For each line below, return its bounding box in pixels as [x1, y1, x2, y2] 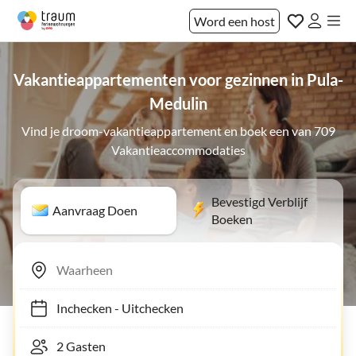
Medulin [149, 94, 207, 113]
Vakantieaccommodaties [110, 142, 246, 157]
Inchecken [48, 300, 104, 315]
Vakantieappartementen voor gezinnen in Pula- [13, 70, 343, 89]
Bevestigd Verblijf [211, 194, 308, 209]
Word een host [194, 13, 275, 29]
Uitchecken [114, 300, 176, 315]
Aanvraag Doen [52, 203, 137, 218]
